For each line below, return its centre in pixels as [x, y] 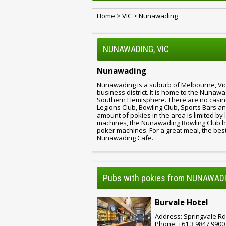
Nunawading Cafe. [125, 137]
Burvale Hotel [182, 203]
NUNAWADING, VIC [136, 49]
